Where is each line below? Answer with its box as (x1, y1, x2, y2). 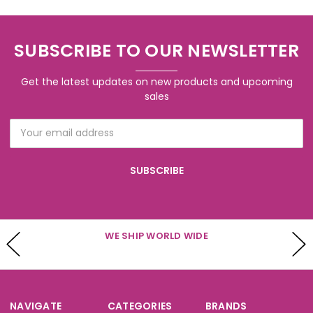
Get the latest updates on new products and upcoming (20, 74, 293, 89)
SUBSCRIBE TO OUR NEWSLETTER (14, 38, 299, 63)
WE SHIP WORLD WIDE (105, 228, 208, 242)
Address (10, 133, 48, 147)
